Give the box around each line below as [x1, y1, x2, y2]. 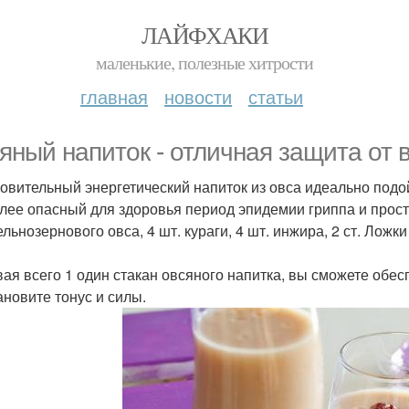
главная [80, 83, 148, 110]
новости [164, 83, 232, 110]
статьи [248, 83, 303, 110]
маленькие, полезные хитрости [96, 50, 313, 75]
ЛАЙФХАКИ [141, 19, 268, 50]
